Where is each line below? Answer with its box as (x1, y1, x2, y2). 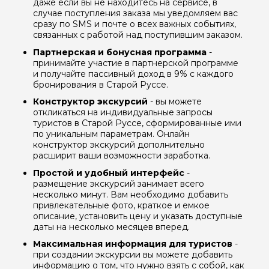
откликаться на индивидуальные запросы (33, 107, 213, 118)
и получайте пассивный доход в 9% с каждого (33, 68, 234, 79)
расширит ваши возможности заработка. (33, 150, 210, 162)
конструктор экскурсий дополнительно (33, 139, 205, 151)
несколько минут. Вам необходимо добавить (33, 189, 228, 200)
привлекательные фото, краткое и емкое (33, 199, 210, 211)
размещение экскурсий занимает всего (33, 178, 204, 189)
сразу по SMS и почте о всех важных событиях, (33, 18, 236, 29)
